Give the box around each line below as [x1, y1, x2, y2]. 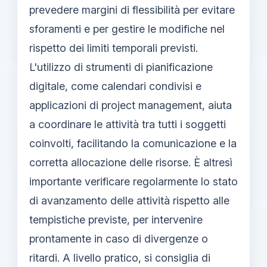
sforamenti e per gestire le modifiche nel [29, 22, 225, 35]
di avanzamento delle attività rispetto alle [29, 194, 229, 207]
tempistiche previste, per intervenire [29, 213, 203, 226]
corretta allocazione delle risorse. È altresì [29, 156, 232, 169]
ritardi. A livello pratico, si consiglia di [29, 251, 210, 264]
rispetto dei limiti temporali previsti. [29, 41, 198, 54]
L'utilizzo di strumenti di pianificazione [29, 60, 213, 73]
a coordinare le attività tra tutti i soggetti [29, 117, 226, 131]
